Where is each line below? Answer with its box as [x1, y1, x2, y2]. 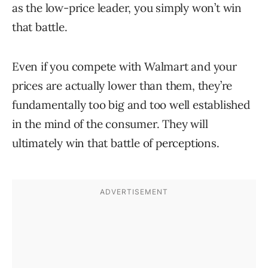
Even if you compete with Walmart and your [12, 59, 237, 74]
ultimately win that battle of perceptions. [12, 136, 220, 151]
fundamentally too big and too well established [12, 98, 250, 112]
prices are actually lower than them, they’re [12, 78, 233, 93]
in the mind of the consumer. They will [12, 117, 208, 132]
